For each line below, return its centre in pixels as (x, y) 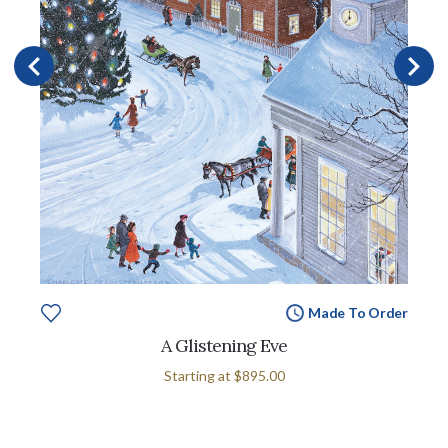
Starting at (198, 375)
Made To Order (357, 312)
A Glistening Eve (224, 345)
